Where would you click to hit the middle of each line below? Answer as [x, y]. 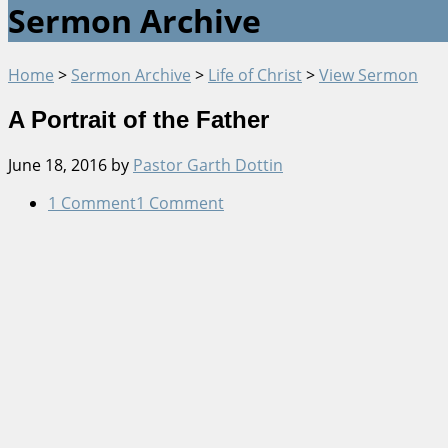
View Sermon [368, 74]
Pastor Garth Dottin [208, 164]
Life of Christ [255, 74]
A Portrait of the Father [138, 119]
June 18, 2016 [57, 164]
